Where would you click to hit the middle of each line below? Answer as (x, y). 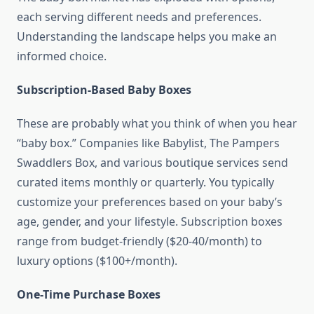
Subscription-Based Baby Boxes (104, 90)
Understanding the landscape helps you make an (147, 37)
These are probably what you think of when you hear (157, 124)
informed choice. (62, 56)
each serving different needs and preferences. (139, 17)
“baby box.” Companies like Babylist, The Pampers (148, 143)
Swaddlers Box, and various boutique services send (152, 163)
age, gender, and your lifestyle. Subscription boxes (150, 222)
